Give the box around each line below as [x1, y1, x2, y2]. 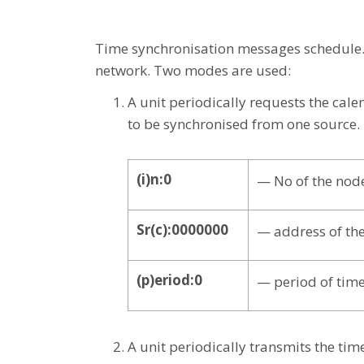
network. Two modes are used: [95, 60, 291, 80]
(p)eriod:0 [136, 270, 202, 289]
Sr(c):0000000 [136, 219, 228, 239]
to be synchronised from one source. [128, 114, 360, 133]
